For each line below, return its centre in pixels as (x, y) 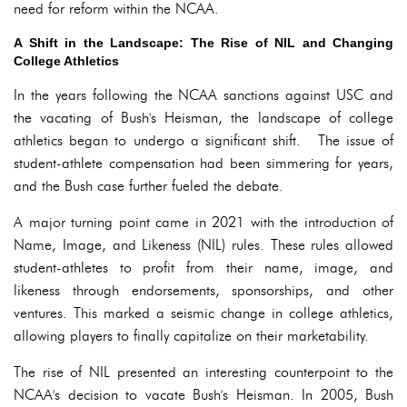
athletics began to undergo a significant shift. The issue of (203, 140)
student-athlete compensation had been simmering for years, (203, 163)
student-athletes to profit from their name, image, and (203, 268)
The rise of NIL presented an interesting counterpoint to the (203, 372)
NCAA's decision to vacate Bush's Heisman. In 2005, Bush (203, 395)
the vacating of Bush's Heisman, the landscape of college (203, 118)
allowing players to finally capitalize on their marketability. (191, 336)
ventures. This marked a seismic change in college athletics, (203, 313)
